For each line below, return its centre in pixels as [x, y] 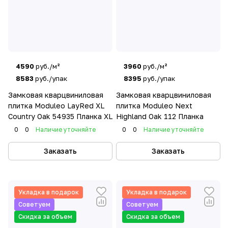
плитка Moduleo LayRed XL [56, 106]
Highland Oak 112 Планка [160, 116]
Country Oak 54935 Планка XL [60, 116]
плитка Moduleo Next [154, 106]
